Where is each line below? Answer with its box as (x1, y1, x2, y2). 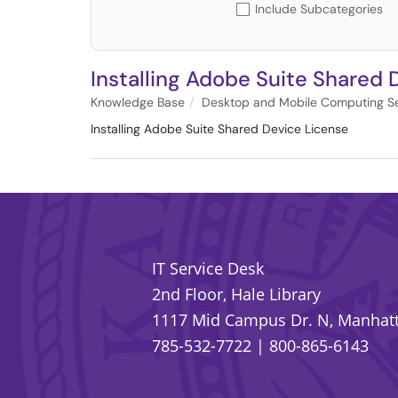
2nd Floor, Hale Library (152, 283, 322, 305)
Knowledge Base (91, 94, 185, 110)
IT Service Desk (152, 257, 265, 279)
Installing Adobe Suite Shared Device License (91, 121, 348, 137)
